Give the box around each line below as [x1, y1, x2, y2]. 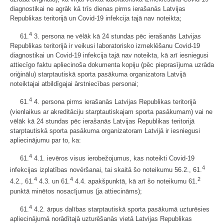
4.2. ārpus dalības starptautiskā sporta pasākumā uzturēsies [32, 205, 209, 213]
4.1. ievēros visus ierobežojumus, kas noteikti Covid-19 [32, 154, 194, 162]
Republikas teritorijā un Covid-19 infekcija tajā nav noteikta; [10, 14, 181, 22]
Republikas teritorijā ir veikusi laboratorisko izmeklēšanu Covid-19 [10, 42, 200, 50]
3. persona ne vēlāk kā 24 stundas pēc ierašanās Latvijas [32, 32, 201, 40]
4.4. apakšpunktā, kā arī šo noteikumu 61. [73, 177, 197, 185]
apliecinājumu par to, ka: [10, 136, 81, 144]
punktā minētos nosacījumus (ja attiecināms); [10, 187, 142, 195]
